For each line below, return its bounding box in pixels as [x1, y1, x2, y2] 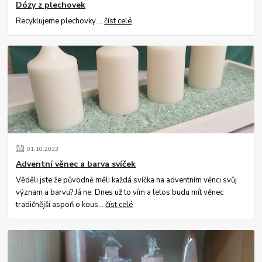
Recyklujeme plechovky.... [16, 15, 105, 26]
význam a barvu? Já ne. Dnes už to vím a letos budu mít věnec [16, 187, 224, 198]
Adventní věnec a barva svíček [16, 158, 136, 170]
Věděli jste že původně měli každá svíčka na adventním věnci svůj [16, 175, 237, 185]
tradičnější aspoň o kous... [16, 199, 106, 210]
